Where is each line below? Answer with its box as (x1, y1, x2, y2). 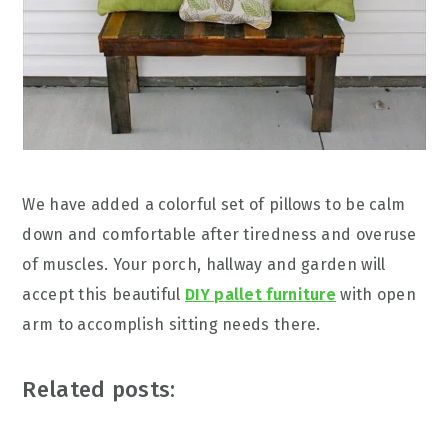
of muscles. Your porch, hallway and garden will (22, 255, 386, 274)
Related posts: (22, 376, 176, 403)
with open (336, 285, 416, 304)
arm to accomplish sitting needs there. (22, 315, 321, 334)
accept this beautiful (22, 285, 185, 304)
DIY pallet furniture (185, 285, 336, 304)
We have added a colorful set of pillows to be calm (22, 195, 406, 214)
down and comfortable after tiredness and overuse (22, 225, 417, 244)
